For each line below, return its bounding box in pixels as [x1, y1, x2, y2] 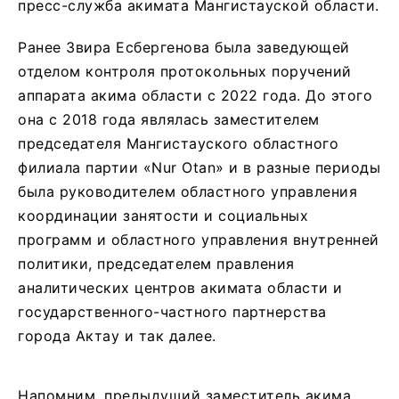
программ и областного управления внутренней [18, 230, 379, 248]
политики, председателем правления [18, 254, 295, 273]
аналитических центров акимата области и [18, 278, 343, 297]
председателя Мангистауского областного [18, 134, 338, 152]
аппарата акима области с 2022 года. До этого [18, 85, 372, 104]
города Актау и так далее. [18, 326, 216, 345]
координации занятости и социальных [18, 206, 308, 224]
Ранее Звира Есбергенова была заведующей [18, 37, 350, 56]
